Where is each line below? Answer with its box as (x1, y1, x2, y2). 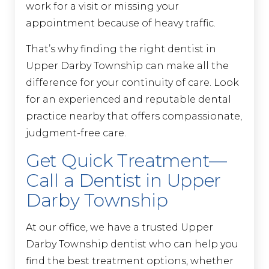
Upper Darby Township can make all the (26, 59, 229, 71)
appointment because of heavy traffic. (26, 17, 216, 29)
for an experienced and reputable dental (26, 93, 231, 105)
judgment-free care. (26, 127, 126, 139)
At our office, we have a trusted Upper (26, 221, 213, 233)
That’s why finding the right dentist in (26, 43, 216, 55)
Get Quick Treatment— (26, 149, 228, 172)
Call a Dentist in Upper (26, 169, 222, 192)
